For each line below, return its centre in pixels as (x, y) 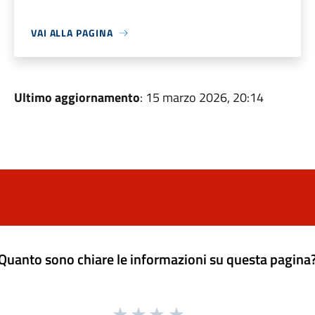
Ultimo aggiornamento (77, 97)
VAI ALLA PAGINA (72, 33)
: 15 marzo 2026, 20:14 (201, 97)
